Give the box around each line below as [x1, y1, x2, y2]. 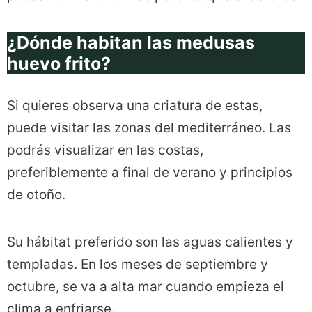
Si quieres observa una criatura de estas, [7, 97, 263, 114]
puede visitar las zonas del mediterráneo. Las [7, 120, 291, 136]
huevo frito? [7, 53, 111, 75]
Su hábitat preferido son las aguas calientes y [7, 234, 293, 251]
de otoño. [7, 187, 65, 203]
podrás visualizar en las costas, [7, 142, 203, 159]
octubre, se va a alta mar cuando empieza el [7, 279, 284, 295]
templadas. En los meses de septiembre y [7, 256, 268, 273]
